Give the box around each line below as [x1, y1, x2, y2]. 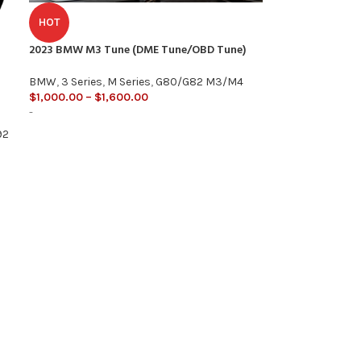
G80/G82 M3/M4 [155, 74, 243, 89]
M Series [106, 74, 151, 89]
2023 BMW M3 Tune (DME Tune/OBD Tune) [28, 40, 246, 60]
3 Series [60, 74, 102, 89]
